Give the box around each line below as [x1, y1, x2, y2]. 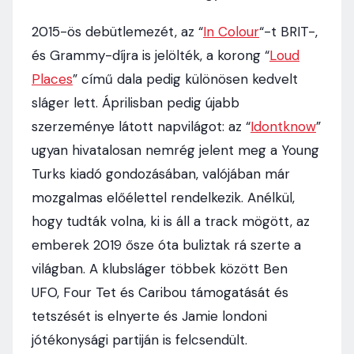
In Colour [203, 23, 259, 41]
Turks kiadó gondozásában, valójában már [32, 165, 290, 183]
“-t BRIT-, [259, 23, 318, 41]
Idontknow [250, 118, 316, 136]
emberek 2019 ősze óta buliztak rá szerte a [32, 236, 301, 254]
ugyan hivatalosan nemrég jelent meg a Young [32, 141, 319, 160]
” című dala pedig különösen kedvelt [73, 70, 298, 88]
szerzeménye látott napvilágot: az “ [32, 118, 250, 136]
